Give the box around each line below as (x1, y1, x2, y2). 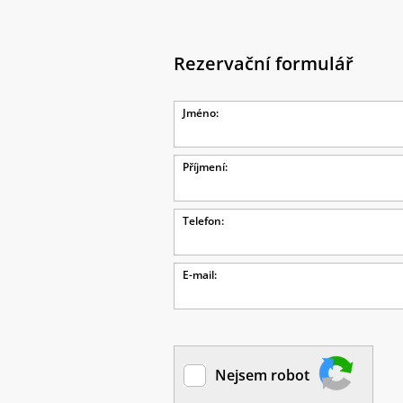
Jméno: (183, 105, 219, 121)
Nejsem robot (215, 365, 309, 385)
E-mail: (183, 267, 217, 282)
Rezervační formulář (174, 51, 354, 76)
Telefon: (183, 213, 224, 228)
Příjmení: (183, 159, 228, 175)
